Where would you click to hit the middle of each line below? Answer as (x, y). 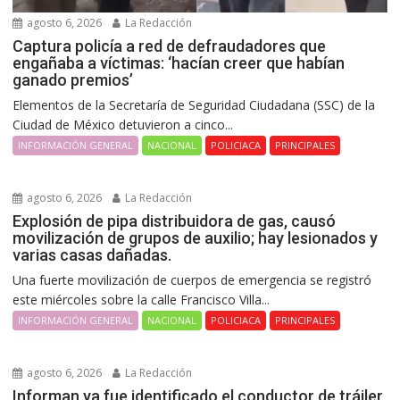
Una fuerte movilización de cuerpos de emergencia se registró (192, 279)
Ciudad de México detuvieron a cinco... (123, 124)
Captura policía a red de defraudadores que (170, 46)
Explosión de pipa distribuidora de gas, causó (175, 221)
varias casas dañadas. (92, 254)
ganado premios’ (73, 79)
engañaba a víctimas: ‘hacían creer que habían (179, 62)
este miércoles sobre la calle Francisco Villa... (142, 299)
